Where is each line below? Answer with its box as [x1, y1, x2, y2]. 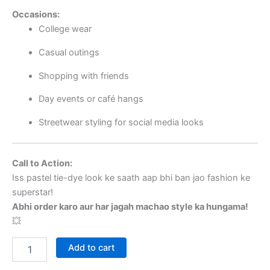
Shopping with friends [38, 70, 129, 81]
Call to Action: [12, 158, 72, 169]
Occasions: [12, 9, 60, 20]
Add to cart [67, 242, 115, 254]
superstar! [12, 187, 53, 198]
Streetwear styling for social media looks [38, 116, 204, 128]
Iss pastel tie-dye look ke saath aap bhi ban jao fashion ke [12, 172, 250, 184]
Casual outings [38, 46, 99, 58]
